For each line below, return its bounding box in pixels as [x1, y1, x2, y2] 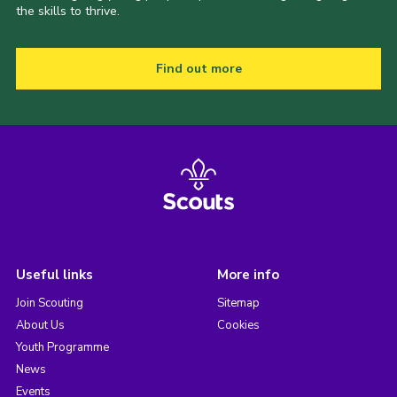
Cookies [216, 317, 260, 334]
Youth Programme [15, 339, 109, 356]
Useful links [15, 266, 93, 284]
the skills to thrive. [15, 3, 120, 20]
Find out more [155, 60, 242, 78]
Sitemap [216, 295, 260, 312]
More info [216, 266, 279, 284]
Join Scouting [15, 295, 83, 312]
